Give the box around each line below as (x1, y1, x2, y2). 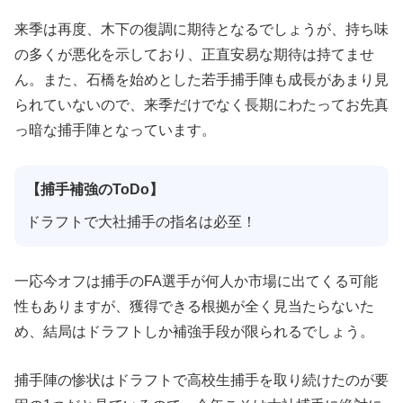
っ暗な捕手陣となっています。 (14, 121, 216, 138)
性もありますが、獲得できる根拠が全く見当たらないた (14, 299, 374, 315)
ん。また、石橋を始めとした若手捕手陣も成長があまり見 (14, 71, 389, 87)
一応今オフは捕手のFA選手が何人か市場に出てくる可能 (14, 273, 378, 290)
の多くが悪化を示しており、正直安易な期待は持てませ (14, 46, 374, 62)
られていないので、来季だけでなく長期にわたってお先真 (14, 96, 389, 112)
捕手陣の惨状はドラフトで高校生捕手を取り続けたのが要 (14, 372, 389, 388)
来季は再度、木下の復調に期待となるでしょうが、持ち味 (14, 21, 389, 37)
